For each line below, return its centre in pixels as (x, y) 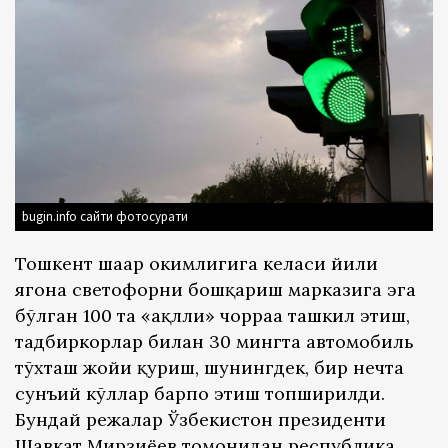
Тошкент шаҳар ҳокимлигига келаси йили (196, 264)
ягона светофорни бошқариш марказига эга (215, 290)
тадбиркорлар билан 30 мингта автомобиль (214, 342)
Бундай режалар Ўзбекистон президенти (200, 420)
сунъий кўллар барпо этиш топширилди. (200, 394)
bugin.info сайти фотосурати (105, 217)
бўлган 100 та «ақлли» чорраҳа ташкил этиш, (212, 316)
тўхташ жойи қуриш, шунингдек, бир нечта (209, 368)
